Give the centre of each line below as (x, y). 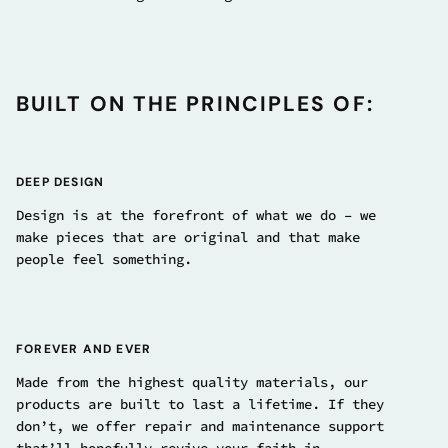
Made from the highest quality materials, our (192, 382)
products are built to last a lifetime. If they (200, 404)
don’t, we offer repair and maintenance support (200, 426)
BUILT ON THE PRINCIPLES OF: (195, 104)
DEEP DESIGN (60, 182)
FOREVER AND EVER (84, 349)
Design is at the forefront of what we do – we (196, 215)
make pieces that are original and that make (188, 237)
